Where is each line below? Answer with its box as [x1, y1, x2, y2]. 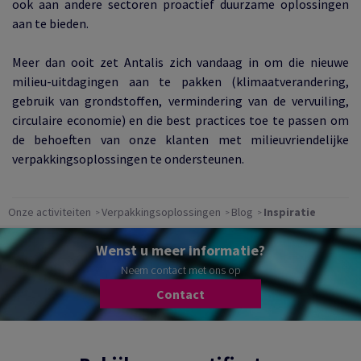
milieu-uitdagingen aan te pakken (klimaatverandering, [12, 73, 349, 89]
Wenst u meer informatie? [96, 240, 265, 259]
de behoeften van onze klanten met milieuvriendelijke [12, 131, 349, 147]
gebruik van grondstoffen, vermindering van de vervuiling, [12, 93, 349, 109]
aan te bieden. [12, 15, 89, 31]
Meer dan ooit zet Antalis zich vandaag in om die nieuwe [12, 54, 349, 70]
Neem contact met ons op [120, 262, 241, 277]
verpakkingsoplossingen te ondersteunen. [12, 151, 244, 167]
